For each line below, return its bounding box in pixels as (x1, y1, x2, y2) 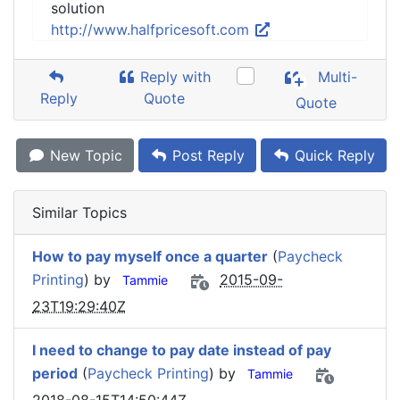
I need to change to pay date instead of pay (32, 341, 331, 359)
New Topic (46, 146, 122, 164)
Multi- (313, 68, 358, 87)
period (32, 364, 78, 383)
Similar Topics (32, 204, 127, 221)
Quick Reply (290, 146, 375, 164)
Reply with (136, 68, 212, 86)
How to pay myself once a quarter (32, 247, 268, 265)
